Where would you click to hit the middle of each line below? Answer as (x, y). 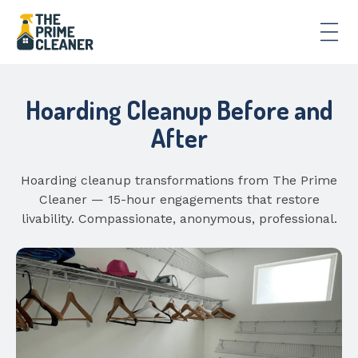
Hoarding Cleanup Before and (179, 110)
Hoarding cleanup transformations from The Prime (179, 180)
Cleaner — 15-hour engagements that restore (179, 199)
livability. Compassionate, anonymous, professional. (179, 219)
